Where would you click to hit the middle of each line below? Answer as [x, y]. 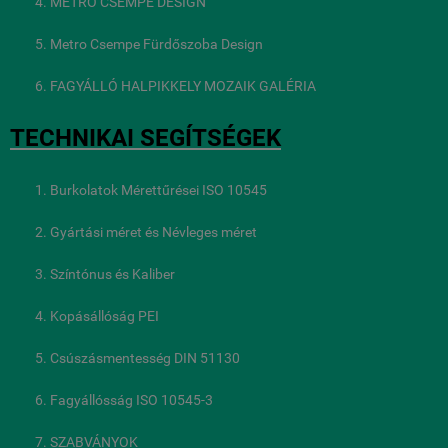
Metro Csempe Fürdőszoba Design [156, 43]
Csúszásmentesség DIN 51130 [145, 357]
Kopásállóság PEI [104, 315]
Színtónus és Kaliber [112, 273]
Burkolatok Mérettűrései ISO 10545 [158, 189]
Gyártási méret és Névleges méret [153, 231]
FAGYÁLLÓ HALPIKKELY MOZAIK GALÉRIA [183, 85]
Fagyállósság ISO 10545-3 [131, 399]
